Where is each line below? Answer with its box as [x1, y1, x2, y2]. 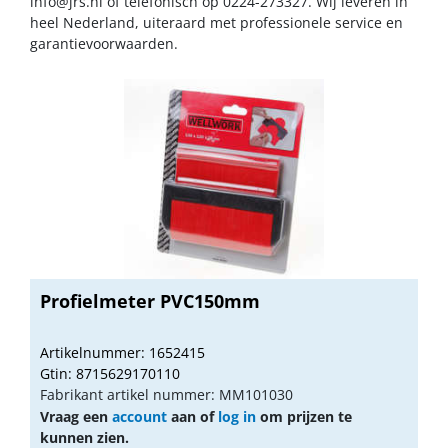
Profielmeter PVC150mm [40, 288, 260, 313]
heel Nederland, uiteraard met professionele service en [30, 12, 403, 32]
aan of [167, 406, 218, 426]
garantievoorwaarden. [30, 33, 178, 53]
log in [218, 406, 256, 426]
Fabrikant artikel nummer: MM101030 [40, 384, 293, 404]
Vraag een [40, 406, 112, 426]
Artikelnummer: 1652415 [40, 342, 205, 362]
